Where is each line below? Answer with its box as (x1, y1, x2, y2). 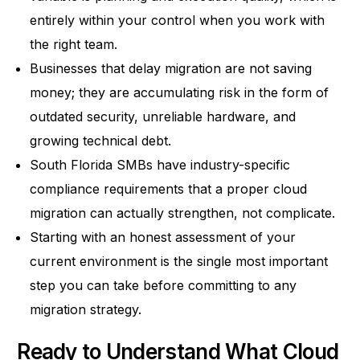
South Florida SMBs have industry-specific (30, 157, 291, 174)
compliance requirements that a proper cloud (30, 181, 308, 198)
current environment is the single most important (30, 253, 329, 270)
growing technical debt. (30, 133, 172, 149)
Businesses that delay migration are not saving (30, 60, 313, 77)
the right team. (30, 36, 118, 53)
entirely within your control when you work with (30, 12, 325, 29)
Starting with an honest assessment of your (30, 229, 297, 246)
